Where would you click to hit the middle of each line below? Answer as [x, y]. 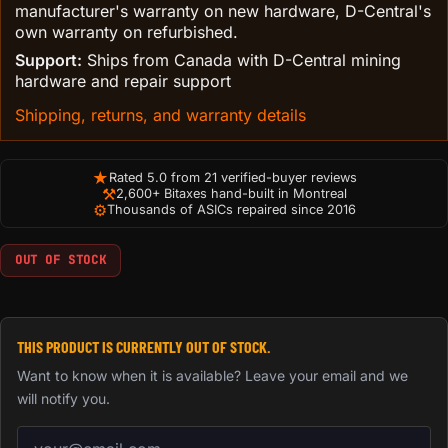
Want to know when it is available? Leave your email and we [212, 376]
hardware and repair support [123, 81]
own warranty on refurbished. [126, 32]
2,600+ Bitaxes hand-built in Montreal [231, 193]
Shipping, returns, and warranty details [160, 115]
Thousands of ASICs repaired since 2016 [231, 209]
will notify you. [63, 399]
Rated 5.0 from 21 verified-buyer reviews [232, 177]
